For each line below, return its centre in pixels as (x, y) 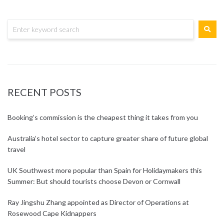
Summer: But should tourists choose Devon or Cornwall (94, 181)
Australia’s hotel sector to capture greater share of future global (108, 138)
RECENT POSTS (44, 92)
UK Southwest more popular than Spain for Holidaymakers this (105, 170)
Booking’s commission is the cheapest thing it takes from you (103, 117)
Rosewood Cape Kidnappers (52, 213)
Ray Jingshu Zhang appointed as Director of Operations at (98, 202)
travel (16, 149)
